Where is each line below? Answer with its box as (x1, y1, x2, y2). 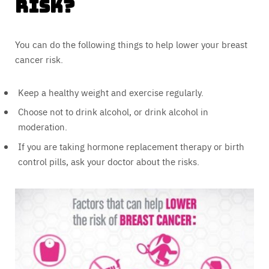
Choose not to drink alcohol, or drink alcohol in (18, 105, 208, 118)
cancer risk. (15, 52, 63, 65)
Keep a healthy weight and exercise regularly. (18, 85, 204, 98)
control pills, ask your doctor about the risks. (18, 154, 199, 168)
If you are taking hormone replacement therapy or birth (18, 139, 244, 153)
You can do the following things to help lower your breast (15, 37, 247, 50)
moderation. (18, 120, 67, 133)
